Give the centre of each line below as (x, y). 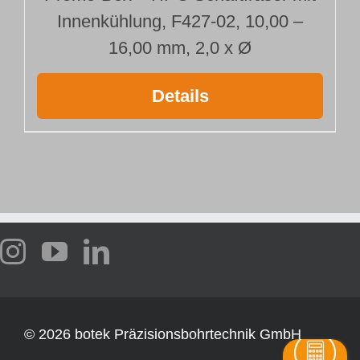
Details (180, 96)
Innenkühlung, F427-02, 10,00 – (180, 21)
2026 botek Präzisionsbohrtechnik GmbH (170, 334)
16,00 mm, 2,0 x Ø (180, 47)
